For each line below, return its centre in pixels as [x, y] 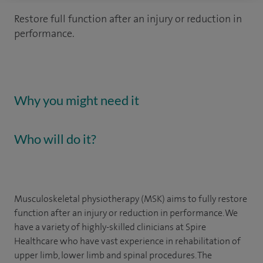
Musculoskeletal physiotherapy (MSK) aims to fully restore [131, 199]
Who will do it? [55, 139]
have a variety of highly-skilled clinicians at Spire [110, 227]
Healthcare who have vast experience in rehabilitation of [127, 241]
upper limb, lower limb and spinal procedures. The [113, 255]
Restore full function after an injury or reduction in [128, 19]
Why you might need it [77, 100]
